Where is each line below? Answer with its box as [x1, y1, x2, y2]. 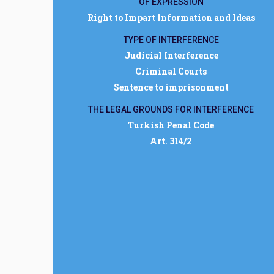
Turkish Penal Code [128, 119, 214, 131]
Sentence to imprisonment [113, 81, 229, 93]
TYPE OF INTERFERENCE [123, 35, 219, 45]
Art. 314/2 [150, 135, 192, 147]
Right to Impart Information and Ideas [87, 12, 255, 23]
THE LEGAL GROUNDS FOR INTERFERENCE [88, 105, 254, 114]
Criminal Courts [135, 65, 207, 77]
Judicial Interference [124, 50, 218, 61]
